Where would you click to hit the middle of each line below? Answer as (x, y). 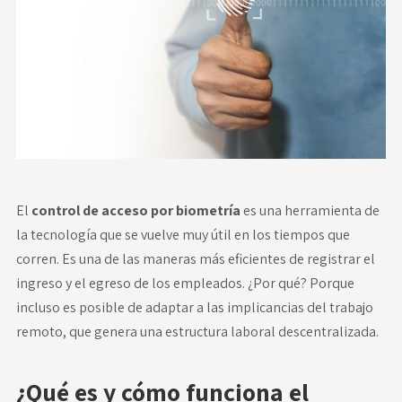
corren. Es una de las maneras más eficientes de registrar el (195, 258)
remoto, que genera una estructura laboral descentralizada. (197, 331)
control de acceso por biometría (137, 210)
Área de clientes (201, 179)
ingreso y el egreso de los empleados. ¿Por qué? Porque (185, 283)
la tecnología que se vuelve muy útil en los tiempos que (183, 234)
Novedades (201, 44)
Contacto (201, 134)
